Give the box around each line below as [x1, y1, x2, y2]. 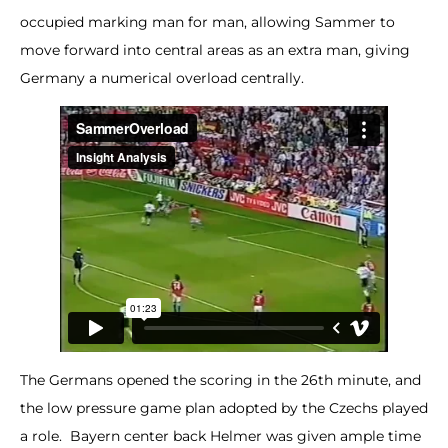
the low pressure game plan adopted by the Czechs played [20, 399, 428, 418]
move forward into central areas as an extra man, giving [20, 40, 410, 59]
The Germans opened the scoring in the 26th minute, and [20, 371, 421, 390]
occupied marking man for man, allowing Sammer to [20, 12, 395, 31]
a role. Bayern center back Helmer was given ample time [20, 427, 421, 446]
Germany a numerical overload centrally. [20, 68, 304, 87]
